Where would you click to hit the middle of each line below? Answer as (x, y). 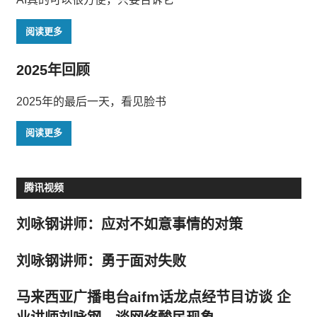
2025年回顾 (53, 70)
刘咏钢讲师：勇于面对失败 (101, 261)
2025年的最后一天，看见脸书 (91, 101)
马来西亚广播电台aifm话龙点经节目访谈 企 (153, 298)
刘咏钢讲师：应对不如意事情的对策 (129, 225)
